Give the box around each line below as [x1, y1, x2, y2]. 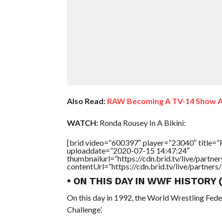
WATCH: [66, 117, 98, 127]
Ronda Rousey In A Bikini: [98, 117, 186, 127]
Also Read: [66, 96, 106, 106]
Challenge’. [66, 204, 102, 214]
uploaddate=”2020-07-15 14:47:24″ [66, 145, 190, 155]
